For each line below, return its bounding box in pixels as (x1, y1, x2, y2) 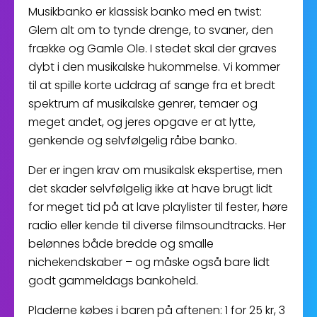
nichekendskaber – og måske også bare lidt (28, 254, 270, 270)
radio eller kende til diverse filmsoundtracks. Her (28, 217, 286, 234)
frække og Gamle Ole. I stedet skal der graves (28, 40, 277, 57)
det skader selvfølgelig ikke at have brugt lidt (28, 180, 272, 197)
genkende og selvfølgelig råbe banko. (28, 132, 237, 149)
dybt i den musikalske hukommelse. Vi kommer (28, 59, 280, 75)
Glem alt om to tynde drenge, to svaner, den (28, 22, 273, 38)
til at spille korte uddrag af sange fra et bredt (28, 77, 275, 93)
